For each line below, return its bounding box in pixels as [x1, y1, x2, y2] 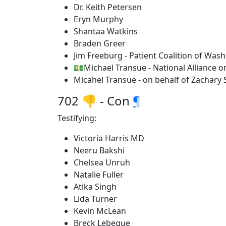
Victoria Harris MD [74, 133, 144, 144]
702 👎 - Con [58, 92, 133, 109]
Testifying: [58, 112, 96, 124]
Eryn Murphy [74, 14, 123, 25]
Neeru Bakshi [74, 145, 125, 156]
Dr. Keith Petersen [74, 2, 142, 13]
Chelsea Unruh [74, 157, 130, 168]
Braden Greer [74, 38, 126, 49]
